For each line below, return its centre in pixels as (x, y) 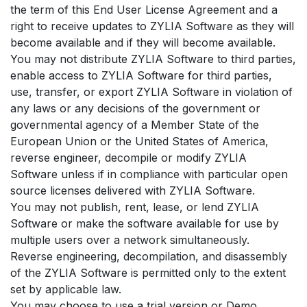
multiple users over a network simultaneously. (130, 240)
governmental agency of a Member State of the (135, 124)
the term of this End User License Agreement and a (144, 9)
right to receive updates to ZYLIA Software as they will (152, 26)
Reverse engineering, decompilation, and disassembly (149, 256)
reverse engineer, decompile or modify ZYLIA (128, 157)
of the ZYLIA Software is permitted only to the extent (148, 272)
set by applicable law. (66, 289)
